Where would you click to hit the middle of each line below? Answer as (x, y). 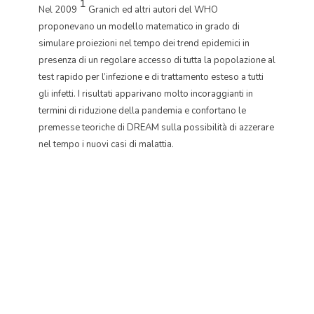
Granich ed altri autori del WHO (152, 10)
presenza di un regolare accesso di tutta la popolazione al (157, 60)
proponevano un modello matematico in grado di (139, 27)
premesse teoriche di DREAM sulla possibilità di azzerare (156, 128)
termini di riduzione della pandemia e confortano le (142, 111)
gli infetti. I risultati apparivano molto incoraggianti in (146, 94)
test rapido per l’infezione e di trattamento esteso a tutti (151, 77)
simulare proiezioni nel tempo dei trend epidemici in (144, 43)
